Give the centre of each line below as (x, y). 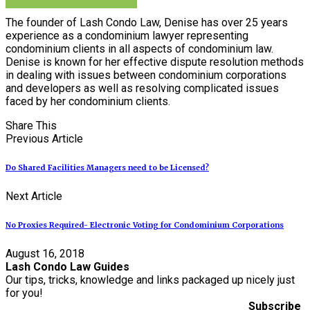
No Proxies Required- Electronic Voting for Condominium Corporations (145, 225)
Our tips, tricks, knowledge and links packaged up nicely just (150, 280)
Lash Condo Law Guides (67, 267)
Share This (31, 126)
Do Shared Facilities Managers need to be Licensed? (107, 168)
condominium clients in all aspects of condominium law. (139, 49)
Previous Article (44, 139)
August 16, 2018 (45, 254)
